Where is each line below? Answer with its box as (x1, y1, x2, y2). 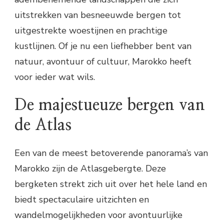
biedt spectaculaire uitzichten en (14, 193, 149, 206)
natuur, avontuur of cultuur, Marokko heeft (14, 55, 191, 67)
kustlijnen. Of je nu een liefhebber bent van (14, 39, 191, 52)
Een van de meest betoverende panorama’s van (14, 147, 208, 159)
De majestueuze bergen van (14, 97, 205, 113)
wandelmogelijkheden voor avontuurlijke (14, 209, 182, 221)
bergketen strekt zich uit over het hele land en (14, 178, 207, 190)
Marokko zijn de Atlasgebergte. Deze (14, 162, 166, 175)
